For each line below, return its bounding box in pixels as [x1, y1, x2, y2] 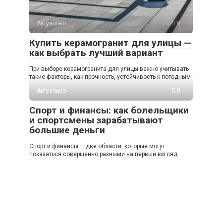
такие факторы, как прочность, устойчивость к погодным [29, 73, 191, 81]
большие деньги [29, 124, 105, 136]
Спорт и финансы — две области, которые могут [29, 143, 165, 150]
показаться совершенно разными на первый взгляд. [29, 151, 179, 158]
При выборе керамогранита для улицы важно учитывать [29, 65, 189, 73]
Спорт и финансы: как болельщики [29, 105, 189, 116]
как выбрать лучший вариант [29, 47, 163, 59]
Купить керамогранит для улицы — [29, 37, 191, 49]
